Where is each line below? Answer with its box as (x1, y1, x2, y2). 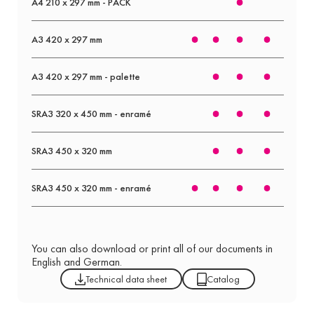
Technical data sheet (86, 273, 168, 286)
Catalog (207, 273, 240, 286)
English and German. (31, 254, 122, 270)
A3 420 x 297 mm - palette (31, 70, 140, 83)
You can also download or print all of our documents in (31, 241, 273, 257)
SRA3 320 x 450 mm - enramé (31, 107, 151, 121)
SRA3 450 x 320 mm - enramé (31, 182, 151, 195)
